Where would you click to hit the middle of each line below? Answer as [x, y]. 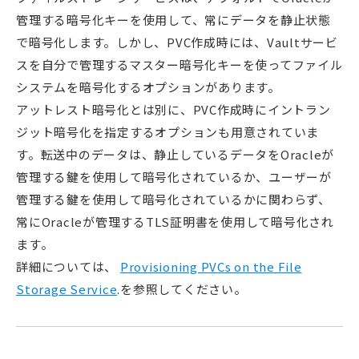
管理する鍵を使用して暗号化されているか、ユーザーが [174, 177]
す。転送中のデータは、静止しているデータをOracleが [175, 155]
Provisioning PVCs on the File [211, 267]
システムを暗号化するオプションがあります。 [148, 87]
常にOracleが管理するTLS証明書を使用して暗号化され [175, 222]
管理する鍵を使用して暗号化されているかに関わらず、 [173, 200]
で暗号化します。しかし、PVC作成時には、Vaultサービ [177, 42]
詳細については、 [68, 267]
